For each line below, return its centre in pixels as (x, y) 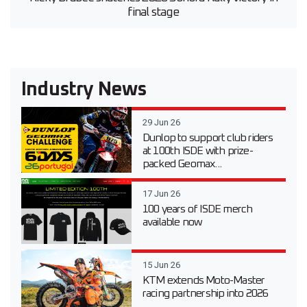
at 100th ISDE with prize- (197, 151)
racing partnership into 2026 (205, 294)
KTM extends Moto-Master (204, 281)
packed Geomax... (182, 164)
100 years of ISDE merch (197, 209)
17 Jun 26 (161, 194)
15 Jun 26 (161, 265)
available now (172, 222)
